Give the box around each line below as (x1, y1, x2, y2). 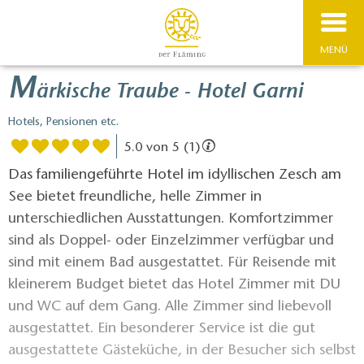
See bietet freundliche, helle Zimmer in (8, 189, 262, 205)
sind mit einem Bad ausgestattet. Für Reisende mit (8, 255, 336, 271)
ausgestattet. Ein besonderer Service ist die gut (8, 321, 315, 336)
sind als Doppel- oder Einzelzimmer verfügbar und (8, 233, 334, 249)
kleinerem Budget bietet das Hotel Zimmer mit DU (8, 277, 340, 292)
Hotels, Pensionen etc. (8, 117, 119, 129)
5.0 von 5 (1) (123, 141, 200, 154)
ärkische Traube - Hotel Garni (36, 82, 303, 104)
